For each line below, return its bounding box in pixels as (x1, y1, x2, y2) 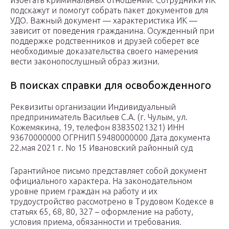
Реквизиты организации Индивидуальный (10, 102, 176, 112)
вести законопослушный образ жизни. (10, 57, 159, 66)
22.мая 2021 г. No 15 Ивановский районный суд (10, 143, 193, 153)
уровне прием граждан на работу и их (10, 187, 157, 196)
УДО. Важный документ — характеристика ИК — (10, 16, 197, 26)
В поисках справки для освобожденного (10, 79, 211, 91)
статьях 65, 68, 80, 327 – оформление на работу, (10, 207, 193, 217)
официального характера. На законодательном (10, 176, 192, 186)
